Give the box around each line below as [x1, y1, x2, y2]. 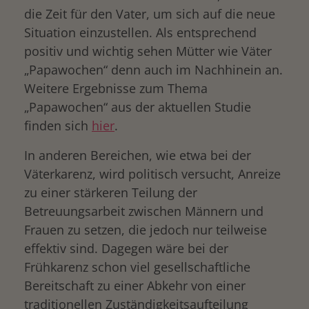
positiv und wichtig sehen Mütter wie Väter [24, 43, 272, 59]
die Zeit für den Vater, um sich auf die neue [24, 6, 275, 22]
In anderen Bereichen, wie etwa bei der [24, 147, 251, 163]
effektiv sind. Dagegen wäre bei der [24, 240, 228, 257]
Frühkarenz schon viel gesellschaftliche [24, 259, 250, 275]
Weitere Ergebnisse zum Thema [24, 80, 208, 97]
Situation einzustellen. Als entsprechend [24, 24, 257, 41]
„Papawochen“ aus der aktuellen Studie [24, 99, 251, 115]
